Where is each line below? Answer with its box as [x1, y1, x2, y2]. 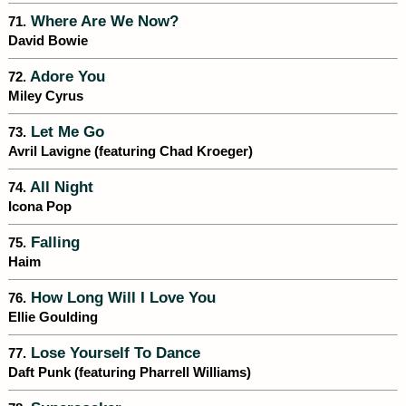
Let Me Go [26, 123, 104, 140]
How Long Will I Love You [26, 289, 216, 306]
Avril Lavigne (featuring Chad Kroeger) [8, 144, 253, 159]
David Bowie [8, 34, 88, 49]
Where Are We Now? [26, 13, 179, 30]
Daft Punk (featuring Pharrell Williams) [8, 365, 251, 381]
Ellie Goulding [8, 310, 98, 325]
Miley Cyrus [8, 89, 83, 104]
